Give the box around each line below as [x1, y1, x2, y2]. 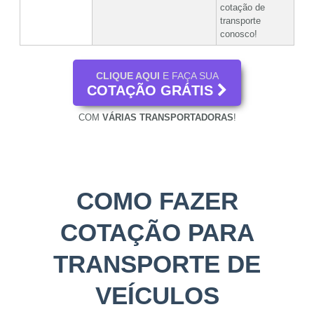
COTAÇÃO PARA [60, 219, 254, 247]
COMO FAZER [76, 187, 238, 215]
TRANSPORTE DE [53, 250, 261, 278]
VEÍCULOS [95, 282, 219, 310]
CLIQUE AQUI [95, 70, 160, 82]
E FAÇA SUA [159, 70, 219, 82]
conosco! [220, 29, 257, 40]
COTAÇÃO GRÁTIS [87, 83, 213, 99]
